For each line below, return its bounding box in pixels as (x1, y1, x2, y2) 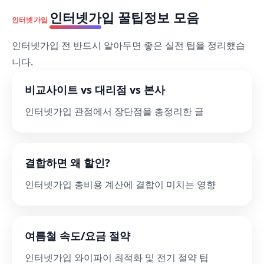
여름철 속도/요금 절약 (25, 229, 130, 243)
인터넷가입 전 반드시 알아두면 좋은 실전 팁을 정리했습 (12, 39, 245, 52)
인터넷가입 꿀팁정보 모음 (49, 8, 200, 26)
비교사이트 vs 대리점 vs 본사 (25, 82, 165, 97)
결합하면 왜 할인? (25, 156, 110, 170)
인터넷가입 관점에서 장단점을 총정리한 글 (25, 105, 204, 118)
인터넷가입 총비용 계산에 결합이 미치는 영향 (25, 178, 216, 191)
